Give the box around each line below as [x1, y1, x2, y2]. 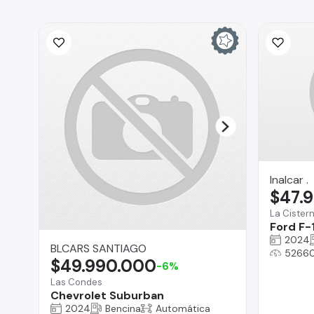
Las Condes [50, 275, 102, 288]
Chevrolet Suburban [50, 287, 164, 303]
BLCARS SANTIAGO [50, 240, 146, 256]
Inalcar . [269, 172, 308, 187]
